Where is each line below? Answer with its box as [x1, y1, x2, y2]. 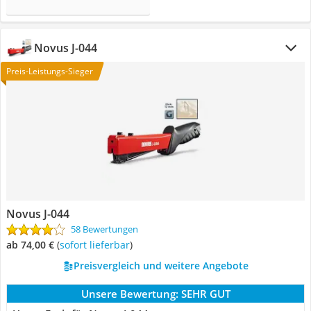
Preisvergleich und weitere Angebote [73, 259, 249, 272]
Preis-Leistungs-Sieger [6, 65, 93, 77]
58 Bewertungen [71, 223, 138, 235]
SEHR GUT [180, 287, 230, 301]
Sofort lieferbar [65, 238, 130, 251]
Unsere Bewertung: [81, 287, 178, 301]
